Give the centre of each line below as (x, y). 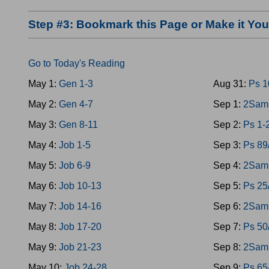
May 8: (44, 227)
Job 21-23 (80, 247)
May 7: (44, 206)
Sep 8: (228, 247)
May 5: (44, 165)
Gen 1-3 (76, 84)
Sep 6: (228, 206)
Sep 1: (228, 104)
